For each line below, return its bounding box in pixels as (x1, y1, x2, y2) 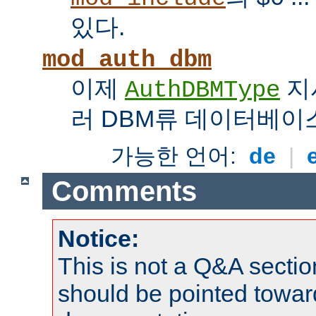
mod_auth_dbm (42, 47, 212, 74)
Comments (51, 175, 197, 207)
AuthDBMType (125, 77, 280, 104)
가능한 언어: (111, 143, 243, 169)
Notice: (58, 225, 139, 253)
